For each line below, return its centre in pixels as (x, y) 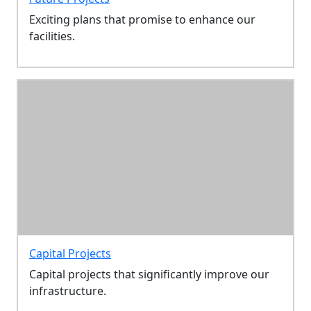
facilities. (52, 36)
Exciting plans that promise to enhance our (142, 20)
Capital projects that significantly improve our (149, 274)
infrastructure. (68, 291)
